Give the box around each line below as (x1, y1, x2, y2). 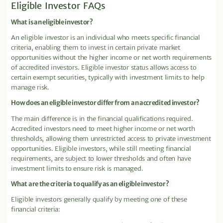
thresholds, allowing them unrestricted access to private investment (11, 134, 211, 143)
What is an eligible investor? (11, 18, 93, 27)
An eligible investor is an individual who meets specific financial (11, 33, 200, 42)
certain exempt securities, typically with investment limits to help (11, 73, 205, 82)
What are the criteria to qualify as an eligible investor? (11, 179, 169, 188)
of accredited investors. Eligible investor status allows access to (11, 63, 197, 72)
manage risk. (11, 83, 49, 92)
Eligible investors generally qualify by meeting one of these (11, 195, 187, 204)
